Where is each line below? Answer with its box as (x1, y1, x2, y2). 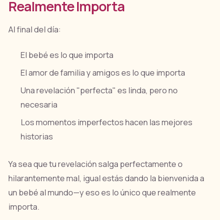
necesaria (21, 99, 58, 110)
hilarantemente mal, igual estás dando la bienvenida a (8, 172, 204, 184)
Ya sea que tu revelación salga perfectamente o (8, 158, 183, 169)
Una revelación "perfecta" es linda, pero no (21, 85, 178, 96)
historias (21, 131, 54, 142)
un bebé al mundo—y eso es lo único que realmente (8, 187, 196, 198)
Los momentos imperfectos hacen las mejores (21, 117, 193, 128)
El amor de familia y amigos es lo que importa (21, 67, 186, 79)
